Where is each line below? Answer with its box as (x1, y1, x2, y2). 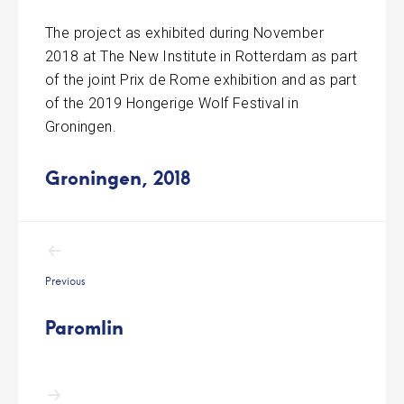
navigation (44, 248, 169, 280)
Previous (45, 274, 86, 289)
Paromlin (45, 314, 124, 341)
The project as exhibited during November (45, 24, 324, 42)
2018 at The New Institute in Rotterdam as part (45, 48, 358, 66)
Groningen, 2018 (45, 164, 191, 191)
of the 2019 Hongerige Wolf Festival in (45, 95, 299, 113)
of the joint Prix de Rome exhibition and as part (45, 71, 357, 89)
